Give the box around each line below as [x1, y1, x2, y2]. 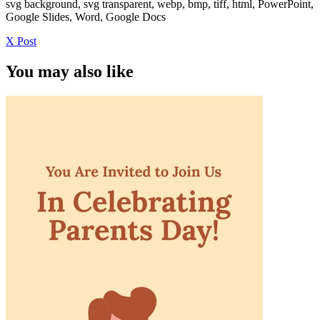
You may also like [6, 62, 134, 81]
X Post [6, 35, 36, 48]
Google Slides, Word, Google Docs [6, 11, 166, 24]
